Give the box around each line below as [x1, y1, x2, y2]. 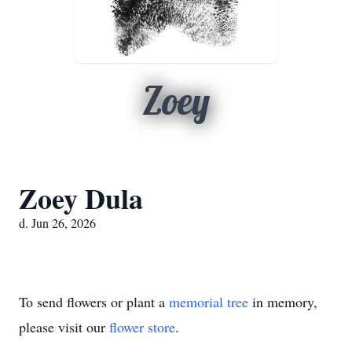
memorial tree [169, 292, 248, 311]
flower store [109, 317, 175, 336]
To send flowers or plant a [19, 292, 169, 311]
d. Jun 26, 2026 [19, 214, 96, 231]
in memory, [248, 292, 317, 311]
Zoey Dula [19, 178, 143, 218]
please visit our [19, 317, 109, 336]
